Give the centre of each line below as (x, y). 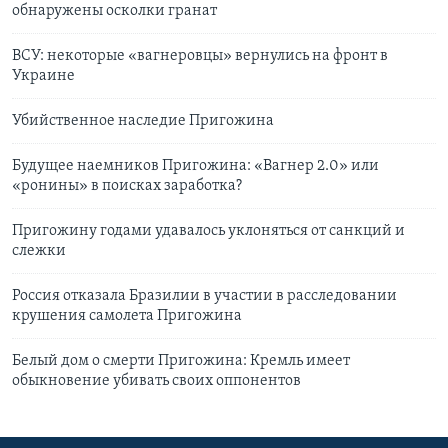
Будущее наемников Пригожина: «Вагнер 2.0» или (195, 166)
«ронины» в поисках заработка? (127, 186)
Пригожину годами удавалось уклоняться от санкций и (208, 231)
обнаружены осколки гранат (114, 11)
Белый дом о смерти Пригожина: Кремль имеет (181, 361)
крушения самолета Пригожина (127, 316)
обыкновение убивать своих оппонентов (156, 381)
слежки (39, 251)
